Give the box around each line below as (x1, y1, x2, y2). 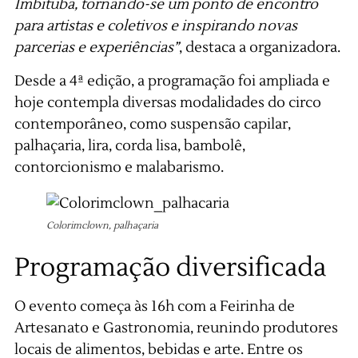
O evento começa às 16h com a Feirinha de (14, 296, 295, 316)
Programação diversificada (14, 250, 326, 284)
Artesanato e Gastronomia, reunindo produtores (14, 318, 338, 337)
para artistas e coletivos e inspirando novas (14, 17, 297, 36)
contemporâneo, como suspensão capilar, (14, 114, 291, 133)
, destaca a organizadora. (178, 38, 340, 58)
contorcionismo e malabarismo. (14, 157, 224, 177)
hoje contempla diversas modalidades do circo (14, 93, 321, 112)
